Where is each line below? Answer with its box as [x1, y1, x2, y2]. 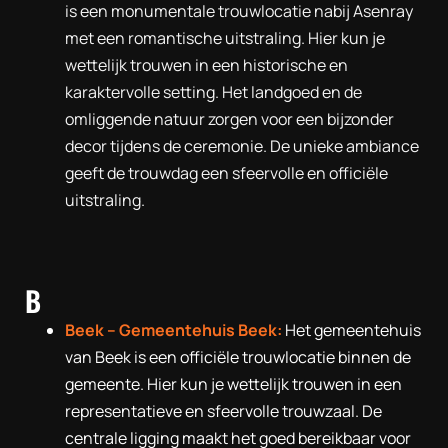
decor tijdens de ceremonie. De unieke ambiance [65, 134, 419, 157]
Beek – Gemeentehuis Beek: [65, 318, 282, 341]
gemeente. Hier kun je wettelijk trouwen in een [65, 372, 402, 395]
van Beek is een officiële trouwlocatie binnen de [65, 345, 411, 368]
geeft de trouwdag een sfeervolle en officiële [65, 161, 388, 184]
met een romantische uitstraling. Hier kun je [65, 26, 385, 49]
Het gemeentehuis [282, 318, 421, 341]
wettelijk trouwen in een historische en [65, 53, 348, 76]
